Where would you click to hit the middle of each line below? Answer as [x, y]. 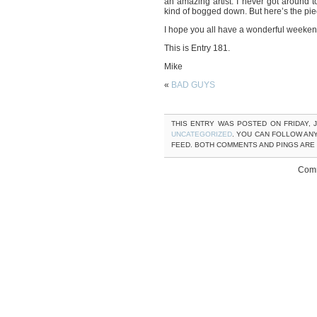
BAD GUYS [193, 85]
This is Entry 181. [197, 48]
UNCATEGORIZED [202, 134]
